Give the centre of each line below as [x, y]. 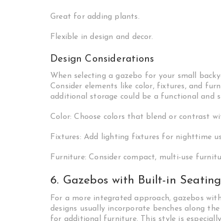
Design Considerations [102, 59]
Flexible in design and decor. [102, 37]
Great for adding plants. [95, 17]
